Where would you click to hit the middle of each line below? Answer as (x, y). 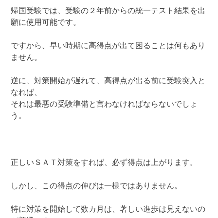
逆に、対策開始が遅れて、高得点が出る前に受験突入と (108, 81)
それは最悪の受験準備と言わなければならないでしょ (104, 104)
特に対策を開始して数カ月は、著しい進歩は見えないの (108, 209)
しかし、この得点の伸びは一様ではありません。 (97, 186)
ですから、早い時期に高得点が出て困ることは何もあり (108, 46)
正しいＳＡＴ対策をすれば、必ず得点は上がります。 (104, 163)
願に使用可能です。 (46, 23)
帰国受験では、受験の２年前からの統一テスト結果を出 (108, 11)
